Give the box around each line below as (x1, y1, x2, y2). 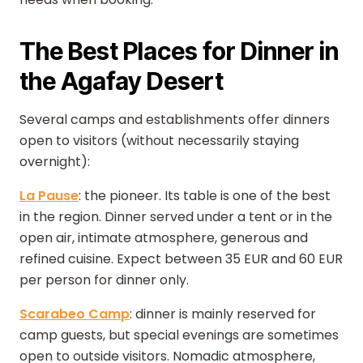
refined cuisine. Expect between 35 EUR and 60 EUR (19, 250, 343, 268)
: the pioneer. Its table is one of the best (79, 186, 331, 205)
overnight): (19, 152, 90, 171)
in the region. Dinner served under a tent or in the (19, 207, 332, 226)
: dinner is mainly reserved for (130, 305, 316, 323)
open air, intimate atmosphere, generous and (19, 228, 308, 247)
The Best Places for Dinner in (19, 36, 339, 66)
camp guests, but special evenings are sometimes (19, 326, 339, 344)
